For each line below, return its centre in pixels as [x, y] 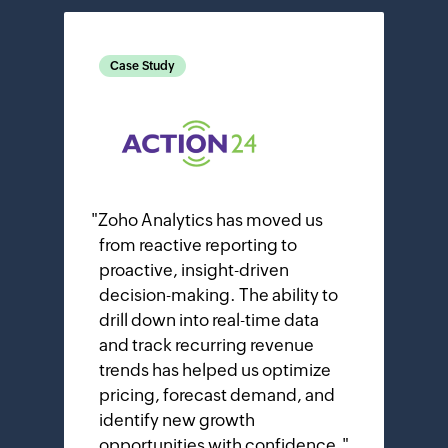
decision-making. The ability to [218, 294]
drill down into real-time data [209, 319]
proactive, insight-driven [194, 269]
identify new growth [177, 419]
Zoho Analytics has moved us [210, 219]
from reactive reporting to [198, 244]
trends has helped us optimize [215, 369]
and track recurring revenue [206, 344]
